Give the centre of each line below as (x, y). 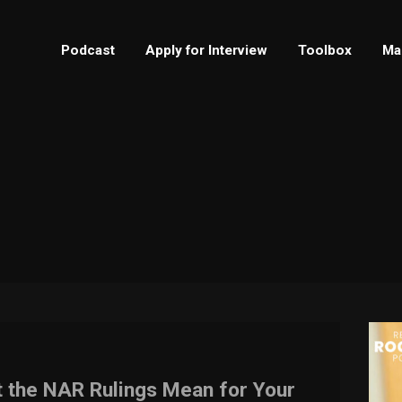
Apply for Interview (206, 50)
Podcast (88, 50)
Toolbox (325, 50)
